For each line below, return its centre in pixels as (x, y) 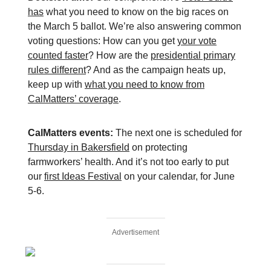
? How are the (119, 55)
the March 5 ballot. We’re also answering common (135, 26)
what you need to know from (145, 84)
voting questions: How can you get (103, 41)
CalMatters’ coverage (73, 99)
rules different (57, 70)
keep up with (56, 84)
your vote (197, 41)
